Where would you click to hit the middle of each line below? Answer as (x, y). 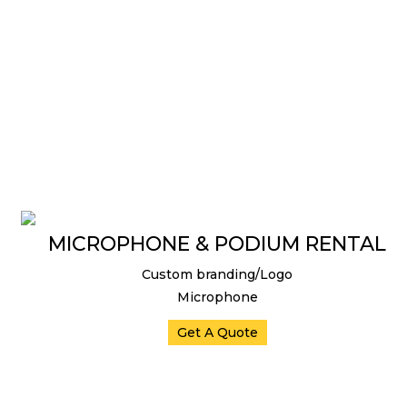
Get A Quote (217, 333)
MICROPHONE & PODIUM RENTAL (217, 244)
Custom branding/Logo (217, 274)
